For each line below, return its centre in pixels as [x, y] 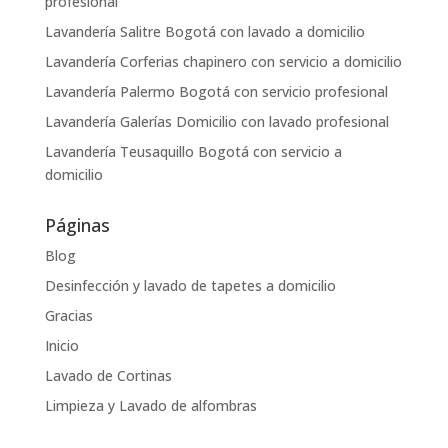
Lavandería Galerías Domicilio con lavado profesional [216, 121]
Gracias [68, 315]
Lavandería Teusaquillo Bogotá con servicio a [193, 151]
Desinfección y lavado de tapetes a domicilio [190, 285]
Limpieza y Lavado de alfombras [150, 405]
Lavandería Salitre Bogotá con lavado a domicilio [204, 31]
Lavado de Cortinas [108, 375]
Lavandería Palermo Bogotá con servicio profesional [216, 91]
